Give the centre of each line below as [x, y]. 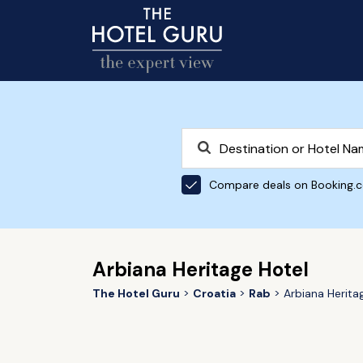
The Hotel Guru [136, 293]
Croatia [214, 293]
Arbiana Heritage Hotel [200, 269]
